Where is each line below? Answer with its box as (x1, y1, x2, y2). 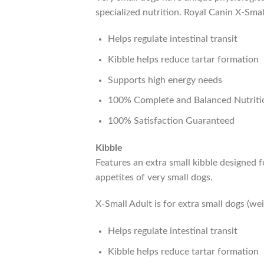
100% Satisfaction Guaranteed (107, 115, 235, 126)
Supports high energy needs (107, 75, 222, 85)
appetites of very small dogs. (95, 172, 213, 182)
